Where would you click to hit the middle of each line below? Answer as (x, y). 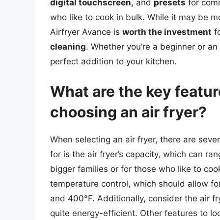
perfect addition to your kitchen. (113, 61)
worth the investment (167, 32)
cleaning (68, 46)
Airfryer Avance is (86, 32)
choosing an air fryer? (128, 112)
